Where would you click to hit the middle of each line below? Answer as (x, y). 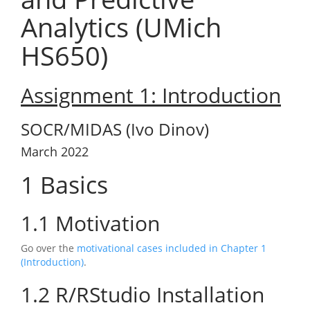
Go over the (49, 248)
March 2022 (55, 152)
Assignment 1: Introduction (151, 95)
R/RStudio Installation (157, 294)
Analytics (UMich (121, 27)
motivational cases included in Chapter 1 (172, 248)
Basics (71, 185)
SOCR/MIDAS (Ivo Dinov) (115, 129)
